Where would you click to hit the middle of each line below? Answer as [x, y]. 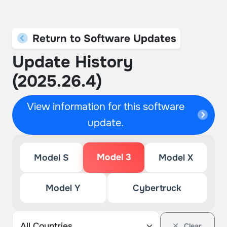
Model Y [63, 188]
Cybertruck [157, 188]
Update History [73, 62]
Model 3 [114, 157]
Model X [176, 158]
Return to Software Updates [103, 39]
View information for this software [106, 107]
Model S [51, 158]
